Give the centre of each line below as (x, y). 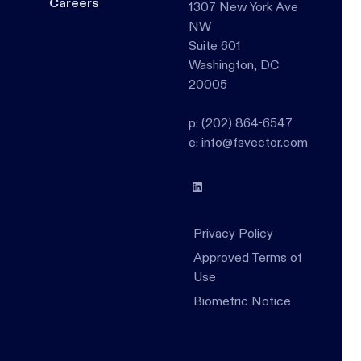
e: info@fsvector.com (248, 142)
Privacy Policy (233, 233)
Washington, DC (233, 65)
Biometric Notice (242, 301)
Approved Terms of (247, 257)
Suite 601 (214, 46)
